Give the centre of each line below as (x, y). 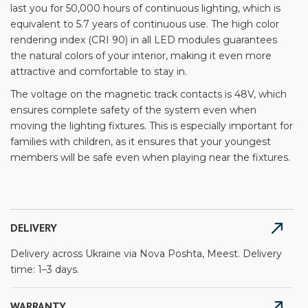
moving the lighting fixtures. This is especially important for (152, 126)
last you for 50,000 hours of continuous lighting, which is (145, 9)
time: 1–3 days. (45, 270)
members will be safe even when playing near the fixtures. (150, 158)
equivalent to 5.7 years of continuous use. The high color (145, 24)
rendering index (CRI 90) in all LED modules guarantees (144, 40)
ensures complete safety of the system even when (133, 110)
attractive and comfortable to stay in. (99, 72)
